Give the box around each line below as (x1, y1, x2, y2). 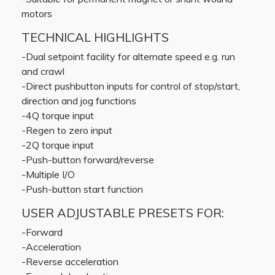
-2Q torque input (21, 139, 94, 151)
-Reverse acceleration (21, 255, 118, 268)
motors (21, 7, 52, 20)
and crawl (21, 65, 64, 77)
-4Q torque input (21, 109, 94, 122)
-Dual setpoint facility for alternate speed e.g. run (21, 50, 235, 63)
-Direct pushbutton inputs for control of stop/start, (21, 80, 240, 92)
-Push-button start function (21, 183, 143, 195)
